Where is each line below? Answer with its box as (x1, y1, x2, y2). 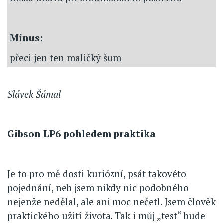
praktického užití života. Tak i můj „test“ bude (7, 209, 205, 222)
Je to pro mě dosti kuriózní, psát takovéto (7, 167, 186, 180)
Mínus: (10, 31, 43, 44)
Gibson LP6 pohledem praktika (7, 127, 156, 140)
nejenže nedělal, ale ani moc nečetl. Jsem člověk (7, 195, 216, 208)
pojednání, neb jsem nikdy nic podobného (7, 181, 189, 194)
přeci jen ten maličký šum (10, 51, 121, 64)
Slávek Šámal (7, 87, 61, 100)
